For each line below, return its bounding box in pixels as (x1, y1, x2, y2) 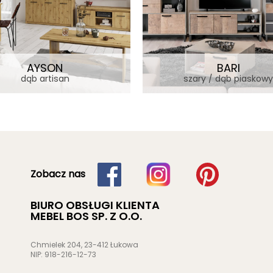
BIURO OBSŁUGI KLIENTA (30, 197, 160, 213)
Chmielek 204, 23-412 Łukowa (30, 239, 138, 250)
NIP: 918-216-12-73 (30, 249, 96, 260)
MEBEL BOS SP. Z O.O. (30, 208, 142, 224)
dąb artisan (20, 72, 69, 85)
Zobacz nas (30, 167, 85, 182)
